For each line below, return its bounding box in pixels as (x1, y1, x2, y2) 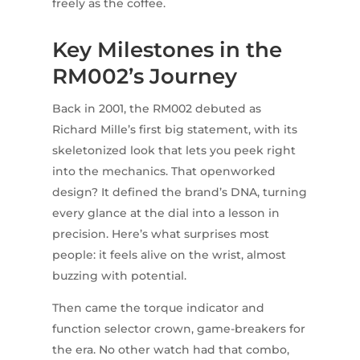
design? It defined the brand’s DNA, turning (51, 185, 307, 200)
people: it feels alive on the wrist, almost (51, 247, 286, 263)
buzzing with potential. (51, 268, 186, 284)
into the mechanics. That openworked (51, 164, 276, 179)
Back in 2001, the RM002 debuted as (51, 101, 261, 117)
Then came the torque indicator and (51, 301, 264, 316)
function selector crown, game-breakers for (51, 321, 305, 337)
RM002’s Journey (51, 63, 237, 90)
